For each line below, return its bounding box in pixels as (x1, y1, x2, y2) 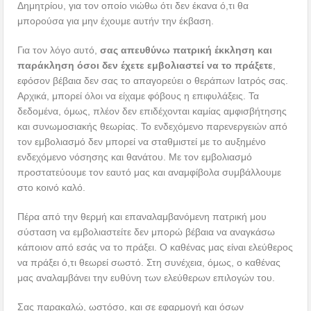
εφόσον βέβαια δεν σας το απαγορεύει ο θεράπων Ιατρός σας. (17, 75, 289, 87)
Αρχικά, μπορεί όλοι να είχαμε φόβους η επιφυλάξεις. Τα (17, 90, 260, 102)
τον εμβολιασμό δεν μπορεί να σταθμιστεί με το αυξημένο (17, 136, 267, 148)
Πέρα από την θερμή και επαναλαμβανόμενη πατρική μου (17, 211, 267, 223)
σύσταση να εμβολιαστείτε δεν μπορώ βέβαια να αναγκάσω (17, 226, 276, 238)
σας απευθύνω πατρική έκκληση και (100, 44, 273, 56)
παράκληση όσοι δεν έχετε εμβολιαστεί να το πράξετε (17, 60, 274, 72)
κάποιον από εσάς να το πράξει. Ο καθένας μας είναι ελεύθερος (17, 242, 294, 253)
